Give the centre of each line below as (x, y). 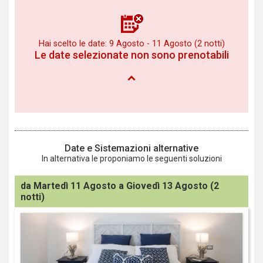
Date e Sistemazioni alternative (131, 148)
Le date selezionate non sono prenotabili (131, 55)
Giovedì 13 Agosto (167, 186)
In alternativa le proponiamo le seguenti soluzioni (131, 159)
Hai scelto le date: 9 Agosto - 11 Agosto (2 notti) (131, 44)
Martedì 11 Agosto (75, 186)
